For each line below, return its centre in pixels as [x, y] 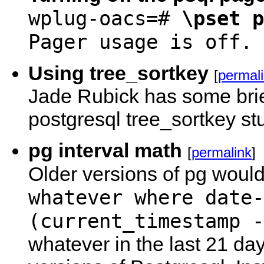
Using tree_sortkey [118, 73]
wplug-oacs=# [105, 18]
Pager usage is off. [140, 42]
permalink [222, 152]
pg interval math [105, 150]
